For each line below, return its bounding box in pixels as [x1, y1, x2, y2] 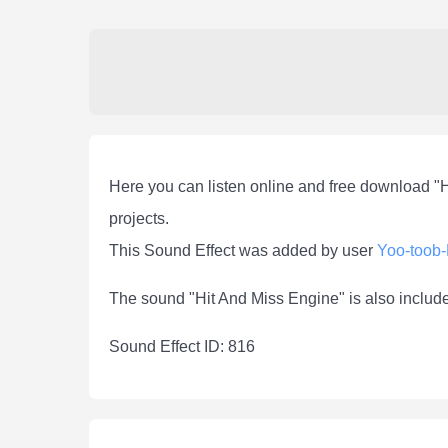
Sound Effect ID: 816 [109, 338, 255, 356]
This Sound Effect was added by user [109, 242, 377, 260]
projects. [109, 210, 169, 228]
